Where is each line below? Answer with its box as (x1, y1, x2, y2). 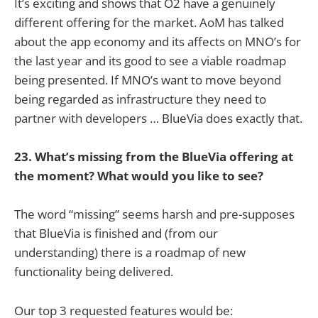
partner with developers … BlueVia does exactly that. (14, 110, 302, 127)
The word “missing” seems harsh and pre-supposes (14, 206, 295, 223)
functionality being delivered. (14, 263, 173, 280)
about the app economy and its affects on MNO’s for (14, 33, 301, 50)
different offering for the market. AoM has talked (14, 14, 284, 31)
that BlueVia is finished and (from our (14, 225, 218, 242)
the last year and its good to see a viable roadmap (14, 53, 286, 70)
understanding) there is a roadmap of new (14, 244, 246, 261)
